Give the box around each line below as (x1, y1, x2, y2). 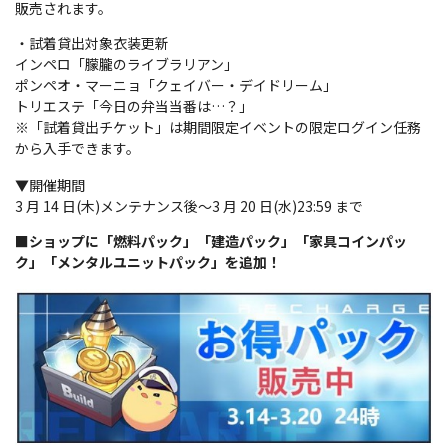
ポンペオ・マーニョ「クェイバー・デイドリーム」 (15, 74, 337, 95)
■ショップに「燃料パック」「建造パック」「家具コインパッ (15, 230, 407, 251)
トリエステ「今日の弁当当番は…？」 (15, 95, 253, 116)
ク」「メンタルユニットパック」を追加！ (15, 251, 281, 272)
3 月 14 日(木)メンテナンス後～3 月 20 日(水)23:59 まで (15, 195, 363, 216)
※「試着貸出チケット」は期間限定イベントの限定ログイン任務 (15, 116, 421, 137)
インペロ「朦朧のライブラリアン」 (15, 53, 238, 74)
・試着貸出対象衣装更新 (15, 32, 169, 53)
